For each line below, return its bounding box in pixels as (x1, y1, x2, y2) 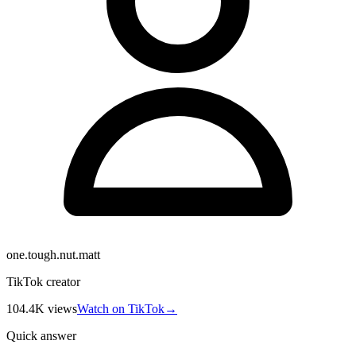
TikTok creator (6, 274, 80, 288)
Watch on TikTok (77, 301, 164, 315)
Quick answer (6, 328, 76, 342)
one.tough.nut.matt (6, 247, 100, 261)
